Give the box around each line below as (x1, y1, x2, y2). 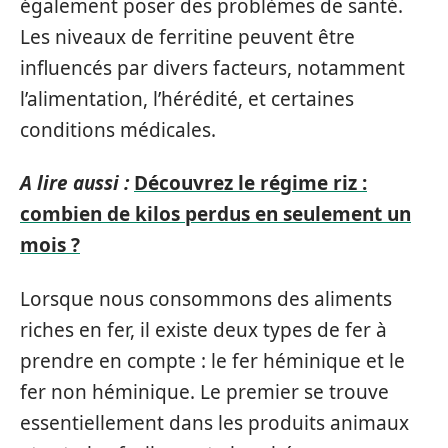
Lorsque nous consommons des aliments (20, 285, 392, 312)
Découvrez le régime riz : (134, 170, 367, 196)
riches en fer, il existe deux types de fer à (20, 316, 387, 343)
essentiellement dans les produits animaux (20, 409, 409, 436)
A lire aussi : (20, 170, 129, 196)
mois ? (20, 232, 80, 258)
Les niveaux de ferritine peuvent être (20, 23, 355, 50)
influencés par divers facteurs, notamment (20, 54, 405, 81)
